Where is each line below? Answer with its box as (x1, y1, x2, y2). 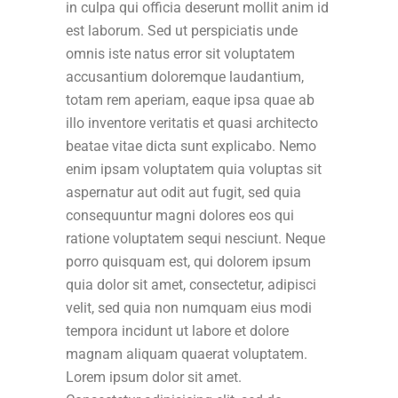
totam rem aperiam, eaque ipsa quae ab (66, 91, 314, 108)
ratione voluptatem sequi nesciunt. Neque (66, 229, 325, 247)
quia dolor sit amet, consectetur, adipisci (66, 275, 316, 293)
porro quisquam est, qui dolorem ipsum (66, 252, 311, 270)
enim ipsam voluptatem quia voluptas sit (66, 160, 322, 178)
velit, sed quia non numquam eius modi (66, 298, 312, 316)
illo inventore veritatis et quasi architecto (66, 114, 318, 131)
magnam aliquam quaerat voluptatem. (66, 345, 307, 362)
